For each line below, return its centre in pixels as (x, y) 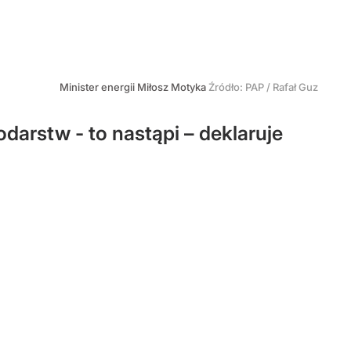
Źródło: (227, 87)
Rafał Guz (295, 87)
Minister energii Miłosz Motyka (134, 87)
